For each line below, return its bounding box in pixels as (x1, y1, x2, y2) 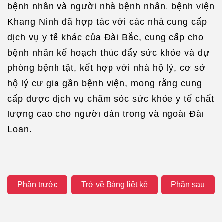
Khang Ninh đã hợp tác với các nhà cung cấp (7, 16, 207, 27)
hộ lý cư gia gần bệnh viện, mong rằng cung (7, 78, 202, 88)
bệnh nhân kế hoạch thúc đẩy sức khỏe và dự (7, 47, 210, 57)
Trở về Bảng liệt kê (81, 180, 148, 189)
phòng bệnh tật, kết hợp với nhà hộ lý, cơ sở (7, 62, 206, 73)
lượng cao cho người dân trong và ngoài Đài (7, 109, 204, 119)
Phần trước (17, 180, 57, 189)
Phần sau (171, 180, 205, 189)
